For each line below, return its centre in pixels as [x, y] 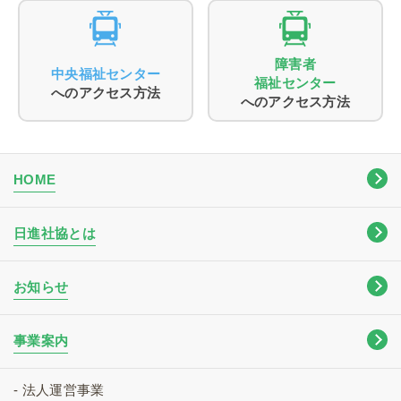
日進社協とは [55, 234]
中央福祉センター [106, 73]
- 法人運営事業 [59, 390]
